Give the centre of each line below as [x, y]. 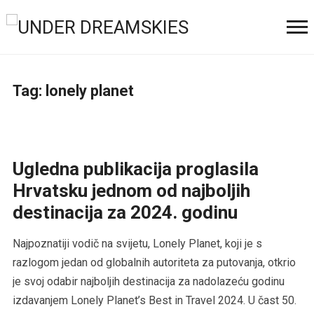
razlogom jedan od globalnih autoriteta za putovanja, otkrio [154, 262]
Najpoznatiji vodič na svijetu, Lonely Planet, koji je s [137, 243]
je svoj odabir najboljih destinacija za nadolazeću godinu [148, 281]
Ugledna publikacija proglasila [135, 169]
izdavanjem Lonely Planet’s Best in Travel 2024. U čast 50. [154, 300]
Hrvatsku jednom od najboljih [131, 190]
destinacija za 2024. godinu [125, 212]
